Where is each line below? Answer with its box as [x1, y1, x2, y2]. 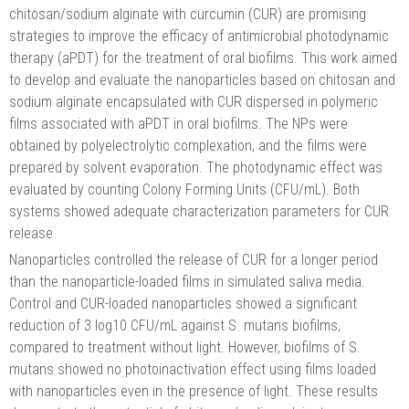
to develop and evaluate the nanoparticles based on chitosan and [9, 71, 395, 89]
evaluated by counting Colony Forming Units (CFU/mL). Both [9, 181, 360, 199]
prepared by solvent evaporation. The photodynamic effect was [9, 159, 383, 177]
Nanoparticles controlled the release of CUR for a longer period [9, 251, 378, 269]
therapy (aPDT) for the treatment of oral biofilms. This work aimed [9, 49, 397, 68]
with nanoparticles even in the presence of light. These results [9, 383, 378, 401]
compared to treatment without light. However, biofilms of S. [9, 339, 361, 357]
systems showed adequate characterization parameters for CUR [9, 203, 389, 221]
